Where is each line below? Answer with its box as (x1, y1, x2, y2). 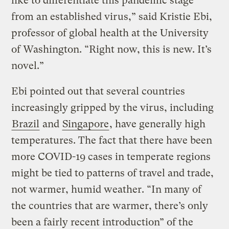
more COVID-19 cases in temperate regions (11, 151, 211, 163)
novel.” (11, 60, 44, 72)
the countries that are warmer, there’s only (11, 200, 209, 212)
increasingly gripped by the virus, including (11, 102, 214, 114)
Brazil (12, 118, 40, 130)
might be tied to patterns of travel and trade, (11, 167, 214, 179)
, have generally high (109, 118, 206, 130)
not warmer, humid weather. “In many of (11, 184, 202, 196)
